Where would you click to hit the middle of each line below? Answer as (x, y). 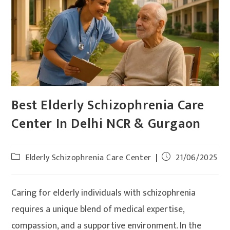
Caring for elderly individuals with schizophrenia (104, 193)
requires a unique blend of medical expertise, (98, 210)
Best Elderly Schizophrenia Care (108, 106)
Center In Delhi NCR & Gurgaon (106, 124)
